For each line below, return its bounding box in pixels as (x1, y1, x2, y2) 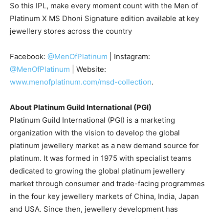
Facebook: (10, 52, 47, 61)
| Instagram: (109, 52, 150, 61)
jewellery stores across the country (10, 26, 132, 36)
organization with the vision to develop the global (10, 128, 180, 137)
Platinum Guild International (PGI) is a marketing (10, 115, 175, 125)
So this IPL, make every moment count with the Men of (10, 1, 198, 10)
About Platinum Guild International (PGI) (10, 103, 152, 112)
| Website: (70, 65, 106, 74)
